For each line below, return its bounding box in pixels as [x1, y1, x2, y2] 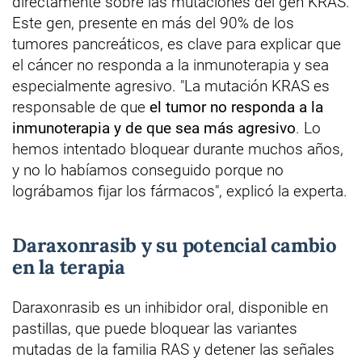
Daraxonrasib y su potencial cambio [12, 233, 337, 259]
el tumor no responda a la [149, 98, 323, 117]
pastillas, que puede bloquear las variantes [12, 319, 297, 339]
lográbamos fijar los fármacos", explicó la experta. [12, 182, 347, 201]
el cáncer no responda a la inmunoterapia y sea [12, 56, 329, 75]
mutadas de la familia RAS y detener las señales [12, 340, 335, 360]
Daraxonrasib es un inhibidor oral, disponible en [12, 298, 328, 318]
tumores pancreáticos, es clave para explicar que [12, 35, 341, 54]
